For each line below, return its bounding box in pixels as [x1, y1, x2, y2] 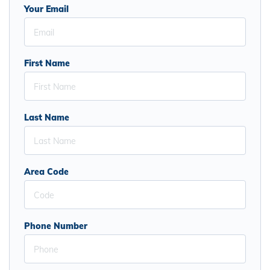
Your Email [24, 4, 69, 14]
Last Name [24, 112, 69, 123]
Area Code [24, 166, 69, 177]
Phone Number [24, 221, 87, 231]
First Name [24, 58, 70, 69]
